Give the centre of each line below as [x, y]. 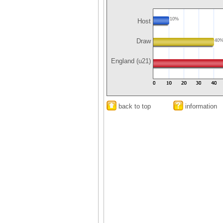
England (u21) [130, 61]
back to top [134, 106]
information [200, 106]
